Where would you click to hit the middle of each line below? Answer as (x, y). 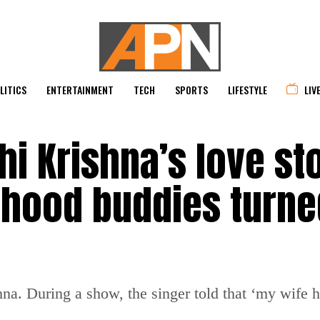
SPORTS (191, 90)
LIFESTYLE (247, 90)
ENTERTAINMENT (80, 90)
